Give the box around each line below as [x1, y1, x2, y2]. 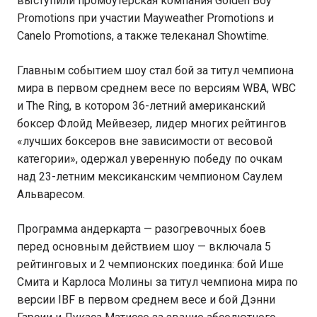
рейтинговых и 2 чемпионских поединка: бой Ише [17, 258, 284, 271]
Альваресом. [17, 188, 85, 201]
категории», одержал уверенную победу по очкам [17, 152, 282, 166]
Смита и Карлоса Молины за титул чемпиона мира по [17, 275, 298, 289]
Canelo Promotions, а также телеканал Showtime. [17, 29, 269, 42]
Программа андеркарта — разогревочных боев [17, 222, 266, 236]
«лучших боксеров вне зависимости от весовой [17, 134, 272, 148]
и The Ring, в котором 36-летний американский [17, 99, 265, 113]
